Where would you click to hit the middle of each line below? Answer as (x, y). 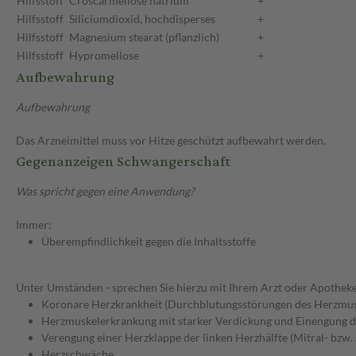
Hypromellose (104, 56)
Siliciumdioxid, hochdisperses (142, 19)
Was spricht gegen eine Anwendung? (105, 192)
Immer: (34, 225)
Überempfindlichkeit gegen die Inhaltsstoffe (149, 242)
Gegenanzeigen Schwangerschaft (123, 162)
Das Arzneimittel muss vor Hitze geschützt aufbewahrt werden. (171, 141)
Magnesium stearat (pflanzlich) (144, 37)
